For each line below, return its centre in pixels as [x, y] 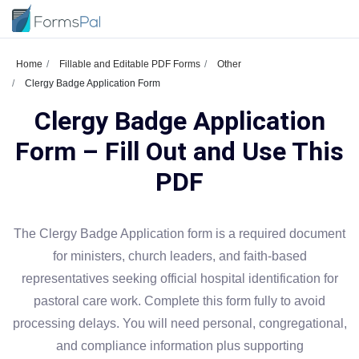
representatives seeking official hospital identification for [179, 278]
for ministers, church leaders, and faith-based [179, 256]
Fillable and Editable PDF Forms [130, 64]
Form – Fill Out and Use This [179, 151]
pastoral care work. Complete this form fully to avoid [179, 301]
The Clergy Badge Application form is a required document [179, 234]
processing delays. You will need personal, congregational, [179, 323]
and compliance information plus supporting [179, 346]
